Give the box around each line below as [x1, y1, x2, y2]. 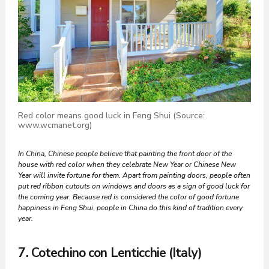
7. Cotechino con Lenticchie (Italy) [18, 244, 202, 261]
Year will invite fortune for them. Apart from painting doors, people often [18, 170, 251, 180]
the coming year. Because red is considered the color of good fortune [18, 192, 240, 202]
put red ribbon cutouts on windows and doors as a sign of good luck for [18, 181, 250, 191]
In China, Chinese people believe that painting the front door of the [18, 148, 232, 159]
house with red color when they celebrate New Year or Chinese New [18, 159, 237, 169]
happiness [18, 202, 52, 213]
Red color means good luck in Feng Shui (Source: [18, 109, 205, 121]
